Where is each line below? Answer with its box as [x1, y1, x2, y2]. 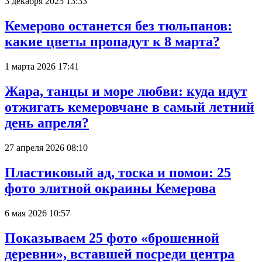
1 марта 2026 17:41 [5, 61, 79, 72]
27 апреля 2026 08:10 [5, 142, 88, 153]
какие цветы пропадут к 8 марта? [5, 34, 220, 50]
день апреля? [5, 115, 89, 131]
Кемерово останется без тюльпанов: [5, 18, 232, 34]
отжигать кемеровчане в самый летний [5, 99, 254, 115]
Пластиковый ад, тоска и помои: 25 [5, 164, 231, 180]
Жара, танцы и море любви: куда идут [5, 84, 247, 99]
